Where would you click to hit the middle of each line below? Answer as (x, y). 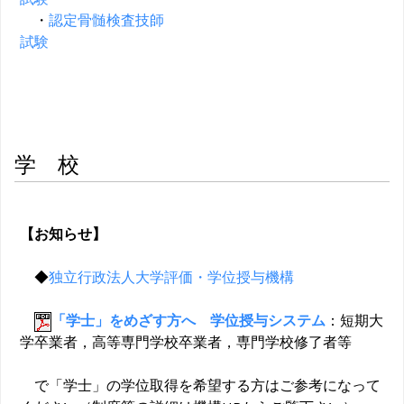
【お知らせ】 (63, 234)
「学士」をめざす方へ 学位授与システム (188, 321)
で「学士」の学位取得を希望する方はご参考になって (200, 386)
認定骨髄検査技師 (106, 20)
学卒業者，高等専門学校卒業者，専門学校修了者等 (186, 342)
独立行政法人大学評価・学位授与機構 (171, 277)
